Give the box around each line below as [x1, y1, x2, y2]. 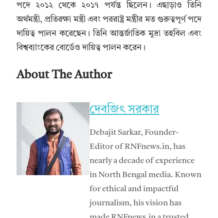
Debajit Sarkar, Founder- [90, 128, 179, 137]
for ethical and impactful [90, 184, 179, 193]
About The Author [17, 69, 112, 81]
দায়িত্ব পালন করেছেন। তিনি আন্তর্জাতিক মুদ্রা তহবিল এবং [17, 30, 201, 38]
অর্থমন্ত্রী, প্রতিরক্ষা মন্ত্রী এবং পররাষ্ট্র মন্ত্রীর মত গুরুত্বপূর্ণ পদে [17, 16, 201, 24]
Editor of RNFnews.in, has [90, 142, 185, 151]
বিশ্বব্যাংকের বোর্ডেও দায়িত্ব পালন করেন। [17, 44, 145, 53]
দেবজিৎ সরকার [90, 104, 159, 116]
